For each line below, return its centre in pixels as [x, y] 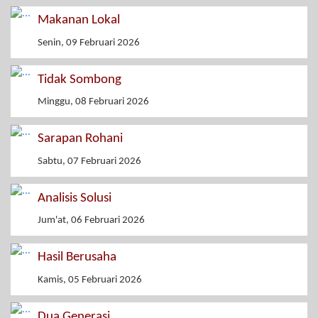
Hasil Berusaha [77, 258]
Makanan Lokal [79, 21]
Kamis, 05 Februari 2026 [90, 280]
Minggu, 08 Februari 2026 [93, 102]
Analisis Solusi [75, 198]
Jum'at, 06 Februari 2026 [91, 221]
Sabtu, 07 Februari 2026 [89, 161]
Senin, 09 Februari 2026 [89, 43]
